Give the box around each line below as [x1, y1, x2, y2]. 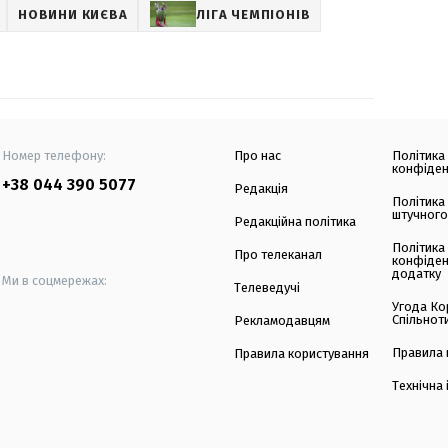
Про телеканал [234, 247, 322, 263]
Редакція [234, 181, 288, 197]
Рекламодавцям [234, 313, 330, 329]
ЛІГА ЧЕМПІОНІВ [196, 6, 311, 22]
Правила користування [234, 346, 369, 362]
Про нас [234, 148, 281, 164]
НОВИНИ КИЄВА [18, 6, 128, 22]
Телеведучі [234, 280, 300, 296]
